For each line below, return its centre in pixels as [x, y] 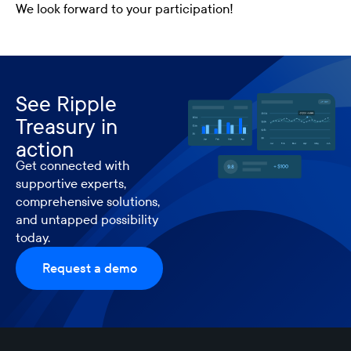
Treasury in [67, 127]
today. [33, 237]
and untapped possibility [87, 219]
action [45, 149]
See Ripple [66, 104]
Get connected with [73, 165]
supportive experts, [71, 183]
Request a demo [89, 268]
